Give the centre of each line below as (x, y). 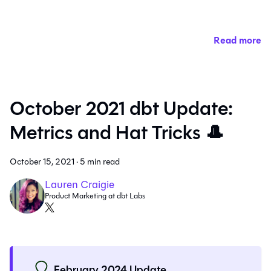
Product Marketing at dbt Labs (95, 196)
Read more (237, 41)
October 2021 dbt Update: (121, 109)
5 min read (100, 162)
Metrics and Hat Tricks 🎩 (117, 133)
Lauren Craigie (79, 184)
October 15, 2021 (42, 162)
